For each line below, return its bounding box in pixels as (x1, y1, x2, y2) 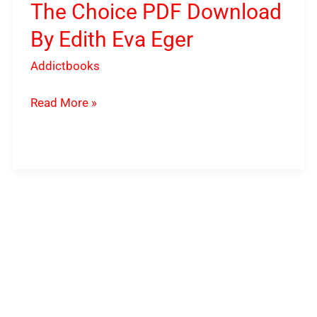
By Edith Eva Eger (30, 26, 194, 52)
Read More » (30, 96, 98, 110)
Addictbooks (30, 58, 100, 73)
